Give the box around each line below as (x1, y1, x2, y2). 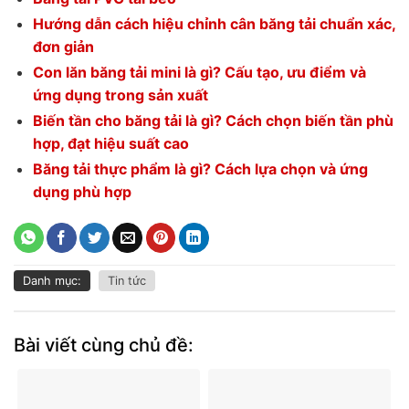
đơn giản (32, 37, 94, 57)
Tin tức (108, 273, 146, 288)
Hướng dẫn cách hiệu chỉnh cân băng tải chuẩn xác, (32, 15, 395, 34)
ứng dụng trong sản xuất (32, 86, 208, 105)
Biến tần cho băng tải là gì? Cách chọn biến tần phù (32, 111, 393, 131)
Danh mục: (23, 273, 81, 288)
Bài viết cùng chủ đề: (14, 334, 194, 357)
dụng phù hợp (32, 183, 131, 202)
